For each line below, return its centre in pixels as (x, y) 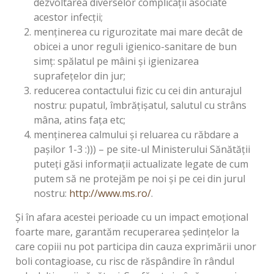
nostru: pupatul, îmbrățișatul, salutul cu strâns (140, 106)
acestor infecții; (68, 17)
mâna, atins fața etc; (80, 120)
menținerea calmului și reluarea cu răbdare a (136, 135)
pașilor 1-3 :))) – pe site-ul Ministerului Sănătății (142, 150)
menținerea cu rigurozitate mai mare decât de (138, 32)
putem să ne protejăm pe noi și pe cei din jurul (139, 179)
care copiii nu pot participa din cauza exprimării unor (136, 247)
